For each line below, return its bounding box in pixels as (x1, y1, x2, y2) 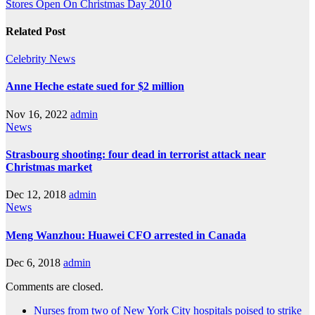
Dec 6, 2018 (6, 256, 60, 269)
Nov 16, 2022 (6, 108, 67, 120)
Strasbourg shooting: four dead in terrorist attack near (6, 148, 266, 161)
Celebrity (6, 53, 49, 65)
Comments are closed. (6, 280, 103, 292)
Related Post (6, 25, 65, 37)
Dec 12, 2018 (6, 188, 66, 201)
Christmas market (6, 161, 92, 174)
